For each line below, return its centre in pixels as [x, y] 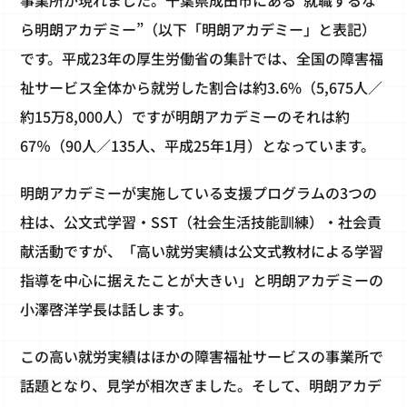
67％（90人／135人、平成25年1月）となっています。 [198, 146]
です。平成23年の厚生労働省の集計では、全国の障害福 [202, 59]
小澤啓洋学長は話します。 [107, 309]
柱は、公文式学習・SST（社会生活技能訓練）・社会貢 [201, 222]
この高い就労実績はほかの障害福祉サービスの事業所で [202, 357]
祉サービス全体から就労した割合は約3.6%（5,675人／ [202, 88]
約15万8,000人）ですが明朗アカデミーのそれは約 [185, 117]
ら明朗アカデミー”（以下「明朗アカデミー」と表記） [199, 30]
